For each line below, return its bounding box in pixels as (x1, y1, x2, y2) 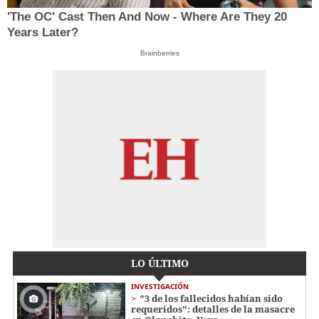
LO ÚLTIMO (130, 256, 189, 271)
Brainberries (140, 48, 179, 57)
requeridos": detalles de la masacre (131, 303, 295, 316)
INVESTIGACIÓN (131, 281, 189, 292)
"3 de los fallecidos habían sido (140, 292, 283, 305)
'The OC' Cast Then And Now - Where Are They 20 (7, 9, 287, 23)
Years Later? (7, 25, 78, 39)
